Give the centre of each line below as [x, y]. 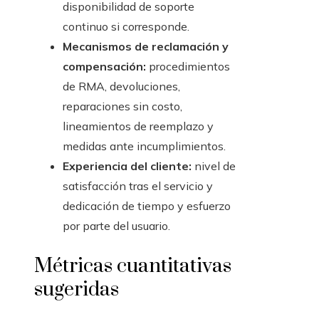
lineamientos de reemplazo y [138, 126]
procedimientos [188, 67]
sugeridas [77, 290]
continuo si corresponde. [126, 27]
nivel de [214, 166]
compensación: [104, 67]
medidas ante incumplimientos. [144, 146]
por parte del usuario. [116, 226]
